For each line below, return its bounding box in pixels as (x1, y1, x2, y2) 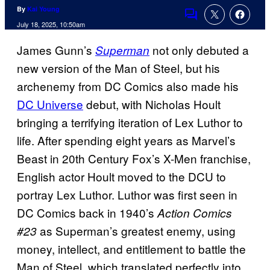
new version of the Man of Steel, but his (17, 60, 220, 77)
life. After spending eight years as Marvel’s (17, 132, 236, 149)
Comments (183, 14, 240, 31)
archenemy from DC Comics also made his (17, 78, 239, 95)
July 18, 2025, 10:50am (17, 19, 85, 30)
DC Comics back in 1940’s (17, 204, 157, 221)
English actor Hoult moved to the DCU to (17, 168, 226, 185)
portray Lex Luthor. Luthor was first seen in (17, 186, 237, 203)
